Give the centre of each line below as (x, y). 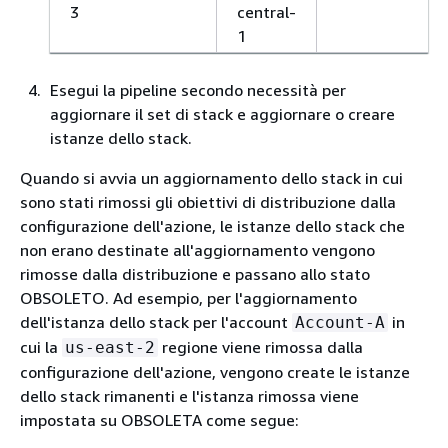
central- (266, 12)
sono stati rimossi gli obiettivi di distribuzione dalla (208, 202)
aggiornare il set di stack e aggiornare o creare (222, 114)
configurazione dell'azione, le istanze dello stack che (212, 226)
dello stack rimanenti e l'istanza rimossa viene (189, 396)
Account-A (340, 322)
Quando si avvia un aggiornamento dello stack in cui (211, 178)
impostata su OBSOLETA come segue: (159, 420)
